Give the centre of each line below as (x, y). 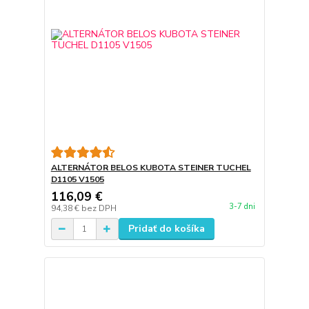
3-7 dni (242, 207)
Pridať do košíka (166, 229)
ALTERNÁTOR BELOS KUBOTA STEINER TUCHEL (151, 168)
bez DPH (99, 209)
